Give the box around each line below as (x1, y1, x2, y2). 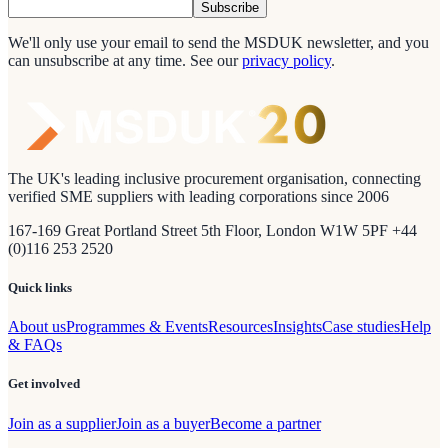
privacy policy (242, 51, 331, 69)
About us (8, 318, 66, 336)
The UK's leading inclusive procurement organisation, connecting (8, 169, 421, 187)
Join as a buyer (116, 414, 210, 432)
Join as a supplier (8, 414, 116, 432)
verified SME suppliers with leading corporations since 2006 (8, 187, 389, 205)
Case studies (322, 318, 400, 336)
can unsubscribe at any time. (8, 51, 186, 69)
